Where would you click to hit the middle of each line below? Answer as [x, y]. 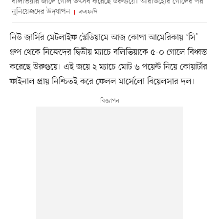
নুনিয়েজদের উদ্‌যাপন [41, 11]
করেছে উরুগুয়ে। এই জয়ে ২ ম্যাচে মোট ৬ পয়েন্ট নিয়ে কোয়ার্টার [108, 67]
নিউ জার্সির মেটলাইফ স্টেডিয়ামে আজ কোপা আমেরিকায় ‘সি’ [104, 37]
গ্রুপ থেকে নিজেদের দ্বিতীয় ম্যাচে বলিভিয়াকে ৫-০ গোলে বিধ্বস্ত [108, 52]
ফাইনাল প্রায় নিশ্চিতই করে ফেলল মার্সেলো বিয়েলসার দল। [102, 81]
